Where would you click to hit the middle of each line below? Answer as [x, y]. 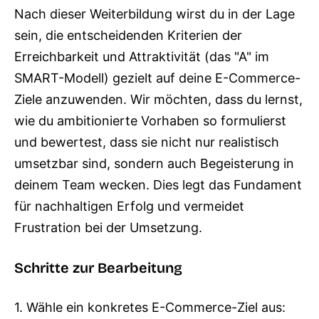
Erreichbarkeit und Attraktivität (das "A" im [142, 57]
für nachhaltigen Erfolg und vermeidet [129, 206]
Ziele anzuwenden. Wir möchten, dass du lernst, [158, 99]
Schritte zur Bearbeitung [98, 268]
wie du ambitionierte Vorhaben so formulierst [150, 121]
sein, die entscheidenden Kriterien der [128, 35]
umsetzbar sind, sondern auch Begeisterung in [154, 163]
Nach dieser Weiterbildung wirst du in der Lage [155, 14]
